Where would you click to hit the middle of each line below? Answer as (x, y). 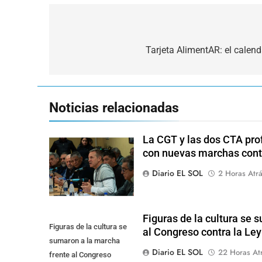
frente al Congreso (80, 255)
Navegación (98, 31)
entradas (88, 73)
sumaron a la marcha (85, 241)
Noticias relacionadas (114, 107)
